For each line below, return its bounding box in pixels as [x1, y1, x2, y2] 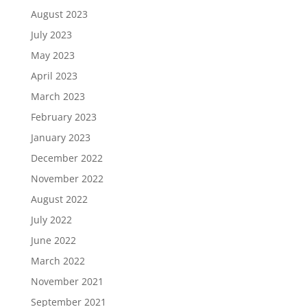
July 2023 [30, 27, 72, 41]
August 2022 [30, 192, 88, 206]
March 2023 [30, 89, 85, 103]
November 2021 [30, 274, 103, 288]
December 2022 [30, 151, 103, 164]
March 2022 [30, 254, 85, 267]
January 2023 [30, 130, 90, 144]
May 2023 [30, 48, 75, 62]
